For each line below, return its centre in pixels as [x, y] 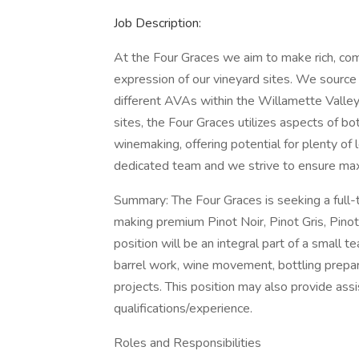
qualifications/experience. [183, 309]
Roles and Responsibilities [188, 343]
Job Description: [157, 23]
